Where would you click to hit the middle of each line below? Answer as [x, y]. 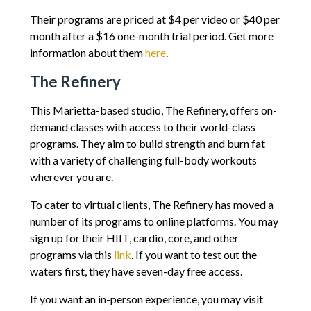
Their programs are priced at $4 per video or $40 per [154, 19]
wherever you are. [71, 176]
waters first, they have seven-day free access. [137, 271]
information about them [87, 52]
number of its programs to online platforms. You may [154, 221]
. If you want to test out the [194, 254]
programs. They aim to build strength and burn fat [147, 143]
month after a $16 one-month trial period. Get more [151, 35]
